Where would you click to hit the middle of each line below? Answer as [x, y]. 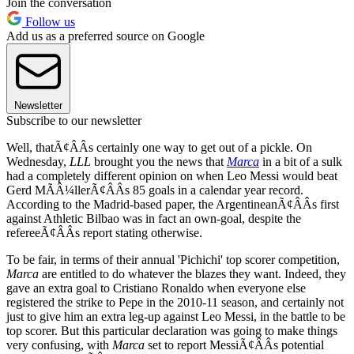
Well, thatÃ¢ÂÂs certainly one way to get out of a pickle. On [159, 147]
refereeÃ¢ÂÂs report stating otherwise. [104, 232]
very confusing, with [59, 345]
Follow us [49, 21]
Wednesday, [38, 161]
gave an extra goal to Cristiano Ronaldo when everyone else [156, 288]
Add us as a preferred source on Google [105, 36]
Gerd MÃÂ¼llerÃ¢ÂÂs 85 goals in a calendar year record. [155, 190]
